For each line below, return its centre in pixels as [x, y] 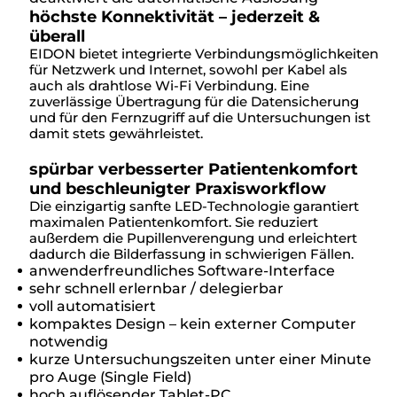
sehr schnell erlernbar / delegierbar [156, 288]
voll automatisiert [93, 306]
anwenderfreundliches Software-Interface [182, 270]
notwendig [69, 341]
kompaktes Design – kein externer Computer [193, 323]
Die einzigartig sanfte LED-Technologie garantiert [194, 206]
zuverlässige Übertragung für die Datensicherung [194, 101]
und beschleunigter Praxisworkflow [178, 188]
